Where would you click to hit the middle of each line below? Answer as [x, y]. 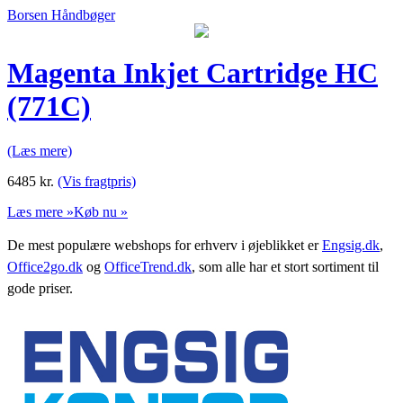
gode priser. [40, 288]
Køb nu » [101, 211]
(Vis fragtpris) [97, 181]
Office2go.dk [45, 266]
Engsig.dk [351, 245]
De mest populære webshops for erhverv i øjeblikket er [165, 245]
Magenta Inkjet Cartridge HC [193, 73]
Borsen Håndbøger [61, 15]
